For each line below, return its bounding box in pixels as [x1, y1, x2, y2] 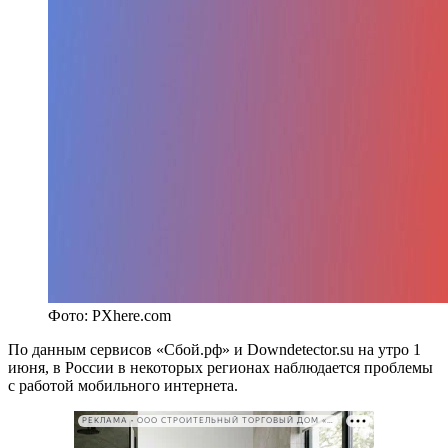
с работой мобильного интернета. [8, 376, 238, 394]
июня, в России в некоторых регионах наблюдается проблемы [8, 358, 433, 376]
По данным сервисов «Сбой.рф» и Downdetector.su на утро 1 [8, 340, 421, 358]
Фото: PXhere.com [48, 306, 171, 324]
